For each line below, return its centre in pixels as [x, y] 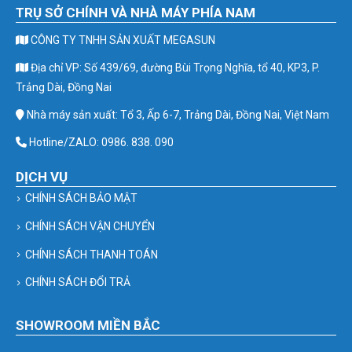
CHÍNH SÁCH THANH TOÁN [92, 254]
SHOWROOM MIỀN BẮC [88, 326]
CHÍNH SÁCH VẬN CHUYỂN [90, 226]
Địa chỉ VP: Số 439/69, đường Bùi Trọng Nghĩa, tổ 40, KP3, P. [174, 68]
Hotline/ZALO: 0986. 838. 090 [100, 142]
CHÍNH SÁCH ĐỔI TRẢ [78, 282]
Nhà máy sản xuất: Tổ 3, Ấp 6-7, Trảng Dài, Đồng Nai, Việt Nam [177, 115]
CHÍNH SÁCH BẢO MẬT [81, 198]
